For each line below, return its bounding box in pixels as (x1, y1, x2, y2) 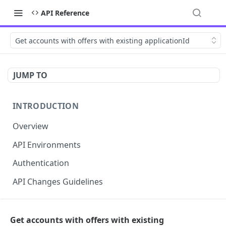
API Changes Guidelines (13, 176, 103, 188)
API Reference (41, 8, 89, 18)
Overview (13, 120, 48, 132)
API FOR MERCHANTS (13, 205, 100, 216)
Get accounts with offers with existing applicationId (15, 35, 190, 45)
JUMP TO (13, 70, 47, 81)
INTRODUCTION (13, 100, 79, 111)
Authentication (13, 157, 69, 169)
